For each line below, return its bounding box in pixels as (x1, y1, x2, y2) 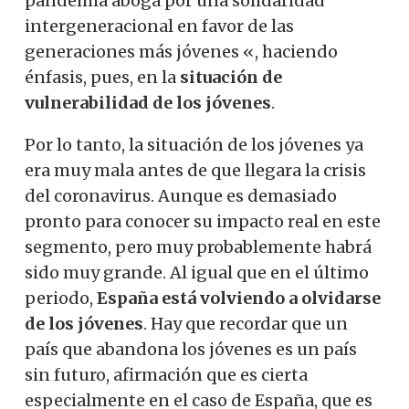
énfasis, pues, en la (25, 66, 180, 88)
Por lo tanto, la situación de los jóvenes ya (25, 133, 363, 155)
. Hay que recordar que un (143, 312, 348, 334)
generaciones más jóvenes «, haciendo (25, 40, 338, 62)
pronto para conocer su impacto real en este (25, 210, 381, 232)
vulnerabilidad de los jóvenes (25, 91, 271, 113)
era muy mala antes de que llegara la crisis (25, 159, 366, 181)
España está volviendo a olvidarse (97, 287, 381, 309)
